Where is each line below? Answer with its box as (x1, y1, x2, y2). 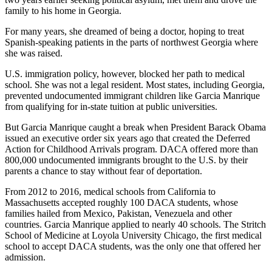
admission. (5, 251, 46, 262)
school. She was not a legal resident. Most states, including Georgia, (5, 79, 265, 90)
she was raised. (5, 47, 63, 58)
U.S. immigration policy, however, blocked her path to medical (5, 68, 245, 79)
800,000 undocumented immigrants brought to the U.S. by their (5, 154, 248, 165)
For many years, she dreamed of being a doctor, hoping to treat (5, 25, 244, 36)
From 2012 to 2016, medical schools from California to (5, 186, 216, 197)
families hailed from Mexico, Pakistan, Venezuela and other (5, 208, 232, 219)
